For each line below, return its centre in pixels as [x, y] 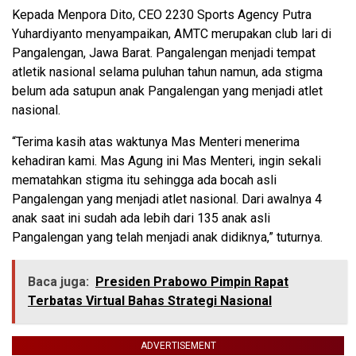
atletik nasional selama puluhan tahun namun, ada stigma [167, 72]
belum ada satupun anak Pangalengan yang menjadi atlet [167, 91]
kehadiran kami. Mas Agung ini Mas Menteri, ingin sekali [166, 161]
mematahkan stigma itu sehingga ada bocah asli [144, 180]
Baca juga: [58, 281]
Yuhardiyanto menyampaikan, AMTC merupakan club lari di [172, 33]
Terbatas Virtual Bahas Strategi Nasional [150, 300]
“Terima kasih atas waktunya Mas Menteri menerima [156, 141]
